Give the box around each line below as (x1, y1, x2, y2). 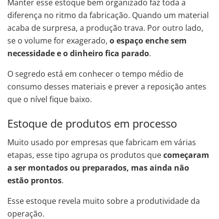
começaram (163, 150, 209, 161)
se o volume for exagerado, (7, 35, 109, 46)
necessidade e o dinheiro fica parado (7, 48, 149, 59)
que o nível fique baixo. (7, 94, 92, 105)
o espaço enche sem (109, 35, 187, 46)
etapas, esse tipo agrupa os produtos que (7, 150, 163, 161)
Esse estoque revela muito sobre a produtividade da (7, 196, 200, 207)
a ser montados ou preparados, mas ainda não (7, 162, 189, 174)
